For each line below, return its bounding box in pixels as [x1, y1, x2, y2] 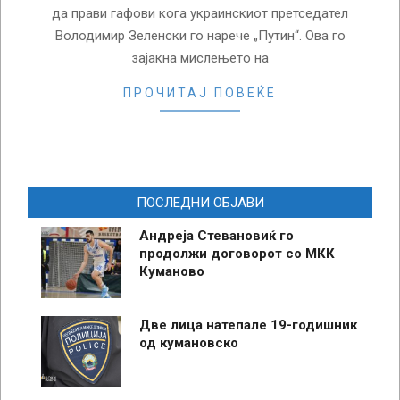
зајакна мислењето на [131, 49, 269, 66]
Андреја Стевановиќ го [139, 227, 294, 244]
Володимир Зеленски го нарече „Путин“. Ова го [54, 27, 346, 44]
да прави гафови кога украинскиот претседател [52, 4, 348, 21]
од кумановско [139, 334, 238, 351]
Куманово [139, 262, 204, 279]
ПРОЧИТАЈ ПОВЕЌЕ [123, 85, 277, 100]
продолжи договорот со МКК [139, 245, 335, 262]
